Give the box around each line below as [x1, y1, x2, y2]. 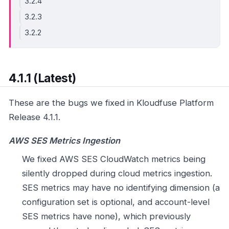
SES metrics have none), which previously [21, 211, 191, 222]
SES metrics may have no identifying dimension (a [21, 182, 220, 193]
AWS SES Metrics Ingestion [9, 135, 120, 146]
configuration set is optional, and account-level [21, 197, 210, 208]
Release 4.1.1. [9, 112, 60, 123]
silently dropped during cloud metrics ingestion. [21, 168, 212, 179]
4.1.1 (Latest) [9, 71, 76, 85]
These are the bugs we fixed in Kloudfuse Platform [9, 98, 214, 108]
